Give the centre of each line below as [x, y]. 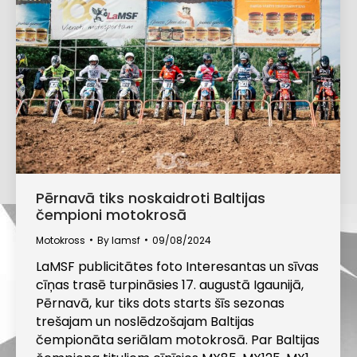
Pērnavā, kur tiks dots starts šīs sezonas [160, 303]
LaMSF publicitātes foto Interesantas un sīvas [177, 266]
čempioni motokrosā [111, 214]
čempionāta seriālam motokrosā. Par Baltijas [178, 339]
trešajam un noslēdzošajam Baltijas [145, 321]
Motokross [61, 240]
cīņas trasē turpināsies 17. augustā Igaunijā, [170, 284]
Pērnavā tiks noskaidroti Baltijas [151, 198]
